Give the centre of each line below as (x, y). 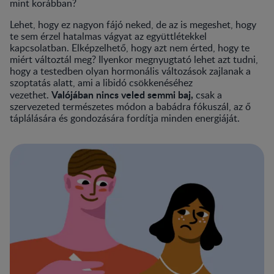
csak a (209, 94)
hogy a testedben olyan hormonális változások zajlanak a (130, 71)
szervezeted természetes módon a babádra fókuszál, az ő (130, 106)
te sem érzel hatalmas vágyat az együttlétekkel (108, 36)
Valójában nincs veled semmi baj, (122, 94)
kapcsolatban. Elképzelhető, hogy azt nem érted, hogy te (130, 47)
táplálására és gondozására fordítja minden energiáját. (125, 118)
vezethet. (29, 94)
